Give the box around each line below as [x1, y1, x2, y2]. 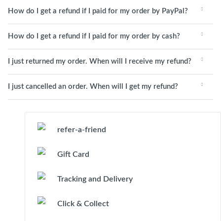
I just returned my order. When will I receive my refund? [8, 58, 191, 65]
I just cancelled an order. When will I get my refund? [8, 83, 178, 90]
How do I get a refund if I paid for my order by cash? [8, 33, 180, 40]
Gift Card [57, 150, 89, 158]
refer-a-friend [57, 126, 106, 134]
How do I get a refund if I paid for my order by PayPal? [8, 7, 188, 15]
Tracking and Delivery [57, 175, 133, 183]
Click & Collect [57, 200, 109, 208]
